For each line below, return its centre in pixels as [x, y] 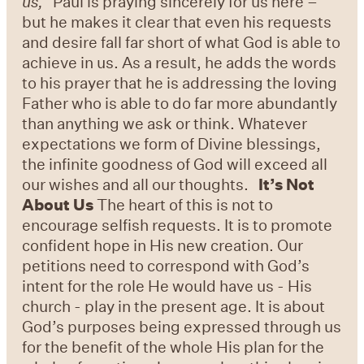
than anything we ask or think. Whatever [165, 123]
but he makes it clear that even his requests [177, 22]
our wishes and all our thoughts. [141, 184]
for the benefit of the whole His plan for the [173, 347]
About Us [58, 205]
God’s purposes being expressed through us [182, 327]
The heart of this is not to [184, 205]
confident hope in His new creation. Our [163, 245]
